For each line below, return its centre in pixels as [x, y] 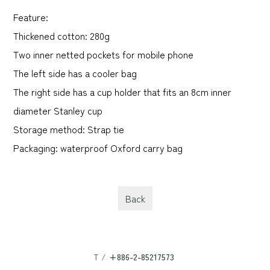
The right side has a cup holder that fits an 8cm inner [122, 92]
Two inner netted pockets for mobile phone [103, 54]
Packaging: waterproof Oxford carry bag [99, 148]
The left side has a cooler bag [75, 73]
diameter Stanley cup [58, 110]
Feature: [31, 17]
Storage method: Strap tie [69, 129]
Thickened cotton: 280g [63, 36]
